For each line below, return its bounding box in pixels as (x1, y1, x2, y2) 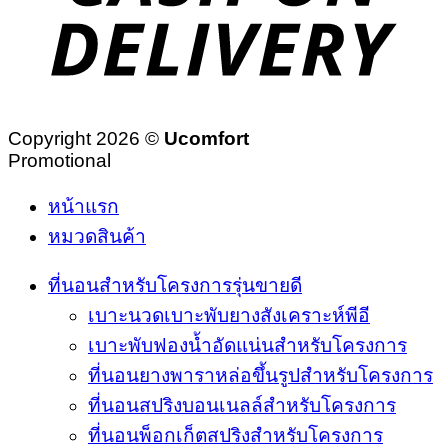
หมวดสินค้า (48, 226, 146, 248)
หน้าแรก (48, 196, 119, 218)
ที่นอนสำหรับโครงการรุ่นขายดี (48, 275, 302, 297)
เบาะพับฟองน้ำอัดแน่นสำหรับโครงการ (88, 335, 407, 357)
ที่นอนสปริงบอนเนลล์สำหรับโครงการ (88, 395, 396, 417)
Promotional (8, 150, 111, 172)
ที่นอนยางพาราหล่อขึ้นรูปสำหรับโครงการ (88, 365, 433, 387)
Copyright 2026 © (8, 128, 164, 150)
